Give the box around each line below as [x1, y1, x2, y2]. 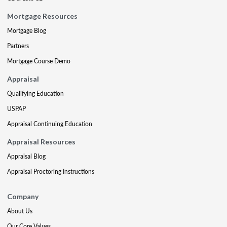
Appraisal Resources [7, 137, 75, 146]
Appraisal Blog [7, 152, 46, 161]
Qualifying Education [7, 89, 64, 98]
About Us [7, 207, 32, 215]
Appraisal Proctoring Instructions [7, 167, 94, 176]
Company [7, 192, 39, 201]
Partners [7, 42, 29, 50]
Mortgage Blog [7, 26, 46, 35]
